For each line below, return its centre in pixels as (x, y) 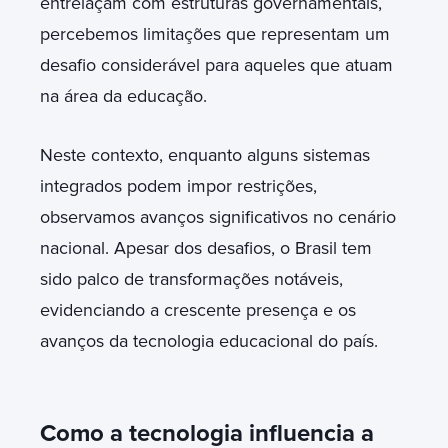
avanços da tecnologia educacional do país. (209, 340)
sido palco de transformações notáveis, (191, 278)
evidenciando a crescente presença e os (198, 309)
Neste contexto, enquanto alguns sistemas (205, 154)
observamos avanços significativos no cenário (218, 216)
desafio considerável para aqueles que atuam (216, 64)
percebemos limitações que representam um (215, 33)
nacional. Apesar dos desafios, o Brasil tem (206, 247)
